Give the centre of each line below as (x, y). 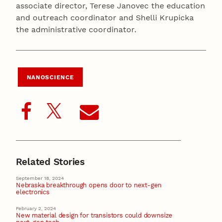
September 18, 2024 (40, 178)
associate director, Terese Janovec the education (111, 6)
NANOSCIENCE (50, 78)
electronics (32, 192)
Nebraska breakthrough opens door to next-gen (89, 185)
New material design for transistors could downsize (94, 215)
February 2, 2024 (36, 208)
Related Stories (50, 162)
